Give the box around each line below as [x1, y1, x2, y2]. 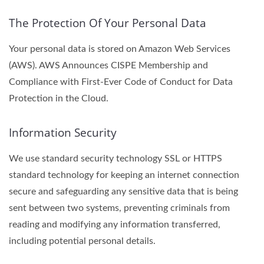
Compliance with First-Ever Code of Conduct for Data [9, 77, 233, 87]
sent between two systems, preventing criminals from [9, 203, 230, 213]
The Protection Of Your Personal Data [9, 15, 206, 31]
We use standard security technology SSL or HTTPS [9, 154, 222, 163]
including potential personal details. [9, 236, 156, 246]
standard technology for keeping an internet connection [9, 170, 239, 180]
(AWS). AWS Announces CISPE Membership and [9, 61, 208, 70]
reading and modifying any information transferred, [9, 220, 220, 229]
